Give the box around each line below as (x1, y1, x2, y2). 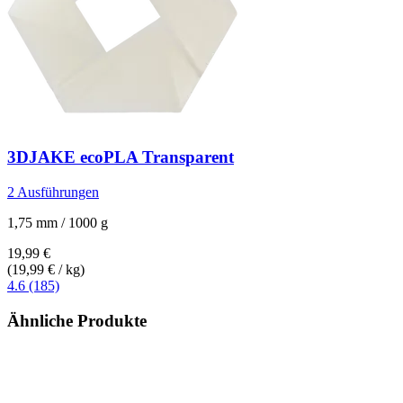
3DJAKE (7, 148, 76, 167)
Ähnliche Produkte (7, 310, 147, 330)
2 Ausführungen (7, 184, 99, 201)
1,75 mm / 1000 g (7, 215, 108, 231)
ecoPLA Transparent (76, 148, 234, 167)
